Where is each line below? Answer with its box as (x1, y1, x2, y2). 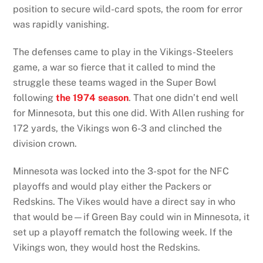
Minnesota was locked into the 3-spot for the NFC (13, 165, 230, 177)
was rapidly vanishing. (13, 19, 110, 31)
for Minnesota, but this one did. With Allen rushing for (13, 107, 245, 119)
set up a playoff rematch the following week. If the (13, 226, 233, 238)
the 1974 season (56, 92, 129, 104)
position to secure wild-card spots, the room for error (13, 4, 243, 15)
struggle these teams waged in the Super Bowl (13, 77, 217, 89)
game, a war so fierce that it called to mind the (13, 62, 216, 73)
